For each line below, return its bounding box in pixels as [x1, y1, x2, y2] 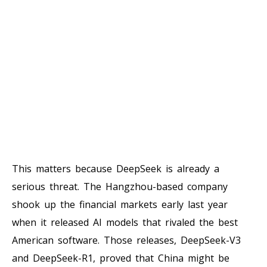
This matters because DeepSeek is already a [12, 162, 219, 175]
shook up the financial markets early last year [12, 197, 228, 211]
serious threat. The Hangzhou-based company [12, 179, 228, 193]
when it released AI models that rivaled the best [12, 215, 238, 229]
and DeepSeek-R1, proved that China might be [12, 251, 229, 265]
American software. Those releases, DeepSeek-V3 [12, 233, 241, 247]
